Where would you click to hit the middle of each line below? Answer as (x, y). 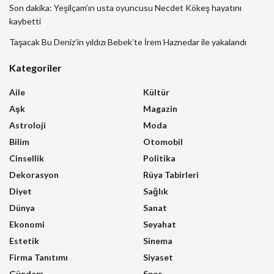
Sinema (158, 241)
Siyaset (158, 257)
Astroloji (28, 125)
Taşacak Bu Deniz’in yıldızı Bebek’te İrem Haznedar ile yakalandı (128, 42)
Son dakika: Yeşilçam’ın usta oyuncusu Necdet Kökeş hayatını (125, 8)
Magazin (160, 109)
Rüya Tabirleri (171, 175)
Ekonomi (27, 224)
